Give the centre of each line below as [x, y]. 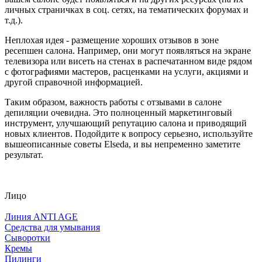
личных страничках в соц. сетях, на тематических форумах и [127, 9]
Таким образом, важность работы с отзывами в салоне [113, 102]
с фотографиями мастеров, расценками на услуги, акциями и [127, 71]
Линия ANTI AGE [41, 216]
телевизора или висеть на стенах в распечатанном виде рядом [128, 61]
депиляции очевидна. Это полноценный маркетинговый [118, 112]
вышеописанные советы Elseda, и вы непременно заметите [123, 144]
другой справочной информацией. [74, 82]
